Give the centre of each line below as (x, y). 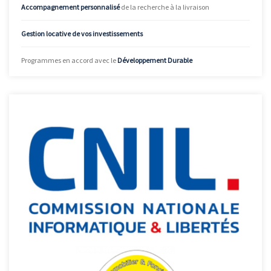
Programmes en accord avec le (69, 60)
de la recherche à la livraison (165, 7)
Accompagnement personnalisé (70, 7)
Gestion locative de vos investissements (82, 33)
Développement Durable (155, 60)
